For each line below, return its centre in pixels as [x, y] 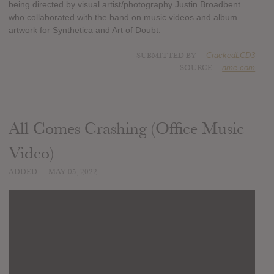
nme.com [239, 68]
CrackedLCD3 [231, 56]
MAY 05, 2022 [73, 172]
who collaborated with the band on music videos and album [123, 17]
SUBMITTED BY [168, 56]
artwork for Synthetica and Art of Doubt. [85, 30]
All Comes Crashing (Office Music [126, 129]
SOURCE [196, 68]
